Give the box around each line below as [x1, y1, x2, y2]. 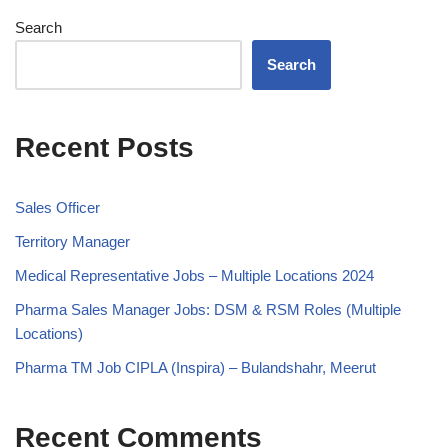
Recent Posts [15, 131, 194, 163]
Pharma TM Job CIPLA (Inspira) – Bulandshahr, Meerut [15, 358, 376, 376]
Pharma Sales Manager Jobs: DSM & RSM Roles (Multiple [15, 300, 401, 318]
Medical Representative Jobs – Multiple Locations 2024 [15, 266, 374, 284]
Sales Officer [15, 198, 100, 216]
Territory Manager [15, 232, 130, 250]
